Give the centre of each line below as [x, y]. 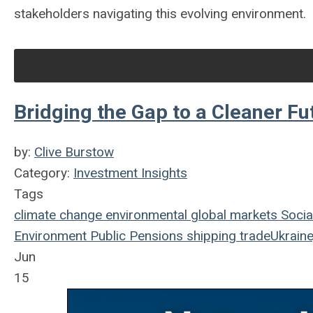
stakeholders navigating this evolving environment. [160, 14]
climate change [58, 215]
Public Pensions [135, 236]
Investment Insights [130, 173]
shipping [210, 236]
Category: [44, 173]
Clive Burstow [74, 152]
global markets [232, 215]
